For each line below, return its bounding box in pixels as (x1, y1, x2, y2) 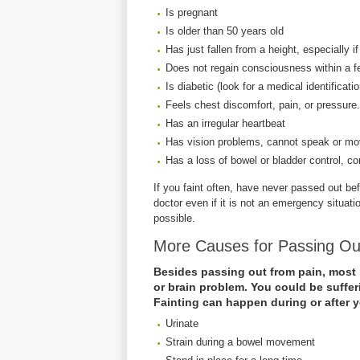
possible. (153, 212, 195, 224)
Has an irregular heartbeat (166, 117, 285, 129)
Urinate (166, 317, 198, 329)
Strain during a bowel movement (166, 336, 315, 348)
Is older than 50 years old (166, 25, 284, 37)
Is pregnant (166, 6, 218, 18)
